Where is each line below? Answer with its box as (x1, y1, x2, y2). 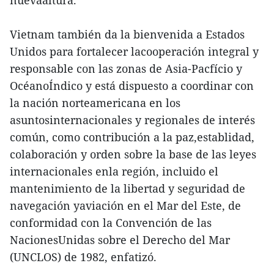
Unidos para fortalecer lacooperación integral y (10, 44, 259, 59)
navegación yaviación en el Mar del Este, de (10, 198, 241, 213)
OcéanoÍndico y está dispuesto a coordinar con (10, 78, 254, 94)
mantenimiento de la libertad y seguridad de (10, 181, 245, 196)
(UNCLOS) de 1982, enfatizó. (10, 250, 157, 265)
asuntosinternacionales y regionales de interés (10, 113, 255, 128)
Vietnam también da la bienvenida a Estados (10, 27, 245, 42)
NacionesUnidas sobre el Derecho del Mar (10, 232, 230, 248)
